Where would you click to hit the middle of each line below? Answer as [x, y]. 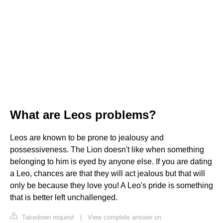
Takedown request [47, 217]
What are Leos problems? [83, 114]
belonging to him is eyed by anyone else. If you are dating [111, 161]
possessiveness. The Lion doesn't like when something [107, 149]
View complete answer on [124, 217]
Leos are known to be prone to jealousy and [87, 137]
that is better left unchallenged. [64, 197]
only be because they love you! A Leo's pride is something [111, 185]
